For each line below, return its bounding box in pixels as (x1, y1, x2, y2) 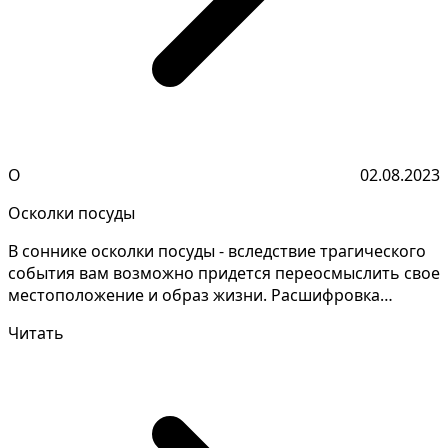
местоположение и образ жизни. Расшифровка (8, 284, 380, 307)
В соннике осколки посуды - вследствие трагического (8, 240, 426, 263)
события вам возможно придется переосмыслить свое (8, 262, 440, 285)
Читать (8, 322, 64, 345)
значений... (8, 306, 96, 329)
